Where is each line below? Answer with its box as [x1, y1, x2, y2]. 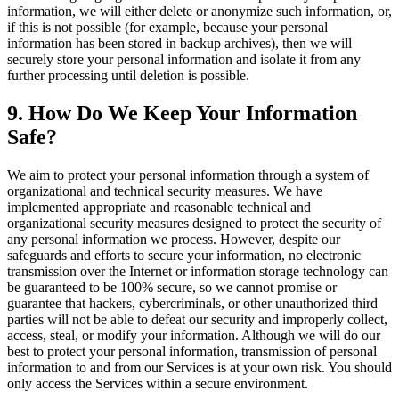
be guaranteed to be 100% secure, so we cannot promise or [7, 279, 337, 295]
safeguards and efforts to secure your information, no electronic [7, 247, 361, 263]
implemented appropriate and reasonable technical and [7, 199, 311, 215]
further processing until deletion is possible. [7, 68, 249, 84]
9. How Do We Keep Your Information [7, 101, 357, 125]
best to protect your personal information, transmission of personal [7, 343, 377, 359]
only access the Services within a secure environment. [7, 375, 308, 391]
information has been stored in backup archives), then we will [7, 36, 352, 52]
